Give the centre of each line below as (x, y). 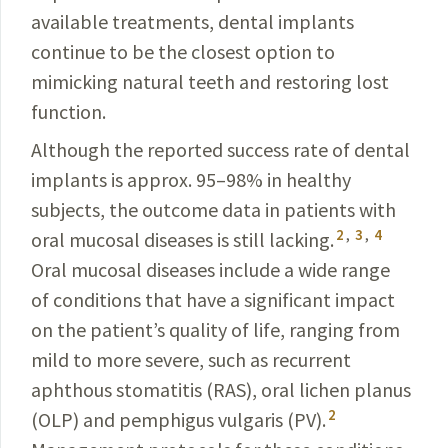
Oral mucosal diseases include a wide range (210, 269)
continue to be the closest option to (183, 51)
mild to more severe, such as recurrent (191, 359)
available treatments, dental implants (192, 21)
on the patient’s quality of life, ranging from (215, 329)
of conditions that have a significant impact (213, 299)
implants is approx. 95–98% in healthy (191, 179)
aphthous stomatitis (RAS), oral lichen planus (221, 389)
